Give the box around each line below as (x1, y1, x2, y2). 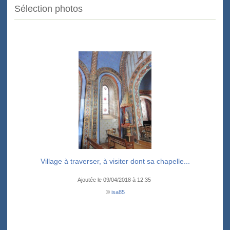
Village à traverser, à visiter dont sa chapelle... (40, 157, 190, 166)
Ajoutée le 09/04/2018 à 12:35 (78, 177, 152, 183)
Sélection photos (14, 4, 83, 14)
